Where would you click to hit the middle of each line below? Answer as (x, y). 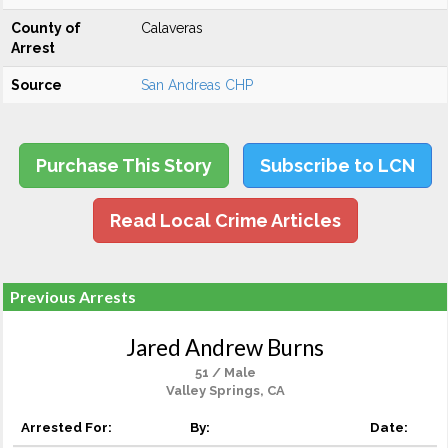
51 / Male (225, 372)
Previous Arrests (73, 296)
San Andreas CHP (197, 85)
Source (36, 85)
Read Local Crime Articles (225, 220)
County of (46, 28)
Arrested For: (66, 427)
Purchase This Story (123, 165)
